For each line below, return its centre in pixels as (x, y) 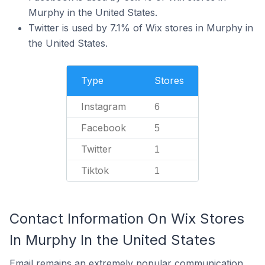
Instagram (104, 106)
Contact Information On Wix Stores (127, 219)
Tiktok (95, 170)
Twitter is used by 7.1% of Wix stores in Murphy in (141, 28)
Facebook (104, 128)
